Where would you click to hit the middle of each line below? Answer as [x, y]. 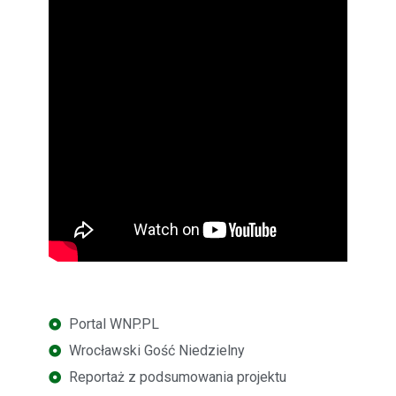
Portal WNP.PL [114, 324]
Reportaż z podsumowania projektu [177, 377]
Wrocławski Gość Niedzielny [156, 350]
